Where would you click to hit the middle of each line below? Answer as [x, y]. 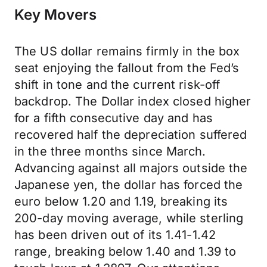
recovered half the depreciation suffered [131, 135]
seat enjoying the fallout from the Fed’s [127, 68]
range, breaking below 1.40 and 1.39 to [125, 252]
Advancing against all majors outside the [131, 168]
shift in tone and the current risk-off [117, 85]
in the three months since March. [110, 151]
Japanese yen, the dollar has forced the [129, 185]
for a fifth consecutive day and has [114, 118]
